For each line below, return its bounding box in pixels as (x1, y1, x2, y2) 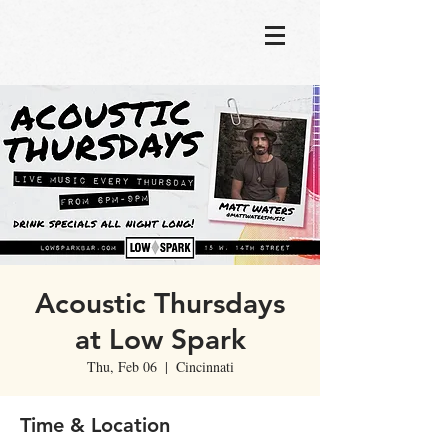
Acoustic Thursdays (35, 286, 285, 320)
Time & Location (20, 413, 170, 437)
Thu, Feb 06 (86, 357, 157, 376)
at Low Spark (74, 322, 246, 356)
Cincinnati (175, 357, 234, 376)
